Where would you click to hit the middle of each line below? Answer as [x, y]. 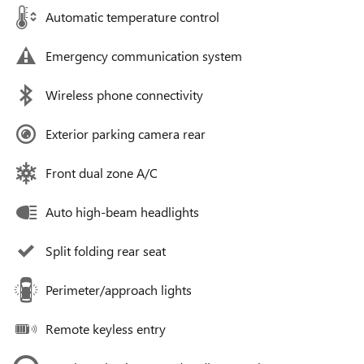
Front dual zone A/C [102, 172]
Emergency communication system [144, 55]
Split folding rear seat [106, 250]
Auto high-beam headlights [122, 211]
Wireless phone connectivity [124, 94]
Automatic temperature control [132, 16]
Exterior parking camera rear [126, 133]
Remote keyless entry [106, 328]
